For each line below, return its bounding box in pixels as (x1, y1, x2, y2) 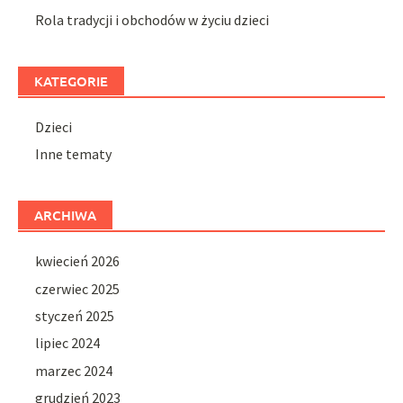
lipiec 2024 (35, 334, 101, 353)
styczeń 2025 (35, 307, 115, 326)
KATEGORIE (34, 71, 108, 90)
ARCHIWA (34, 206, 96, 225)
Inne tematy (35, 145, 112, 164)
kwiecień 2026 (35, 252, 121, 271)
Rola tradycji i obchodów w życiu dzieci (35, 10, 270, 29)
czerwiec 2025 (35, 279, 121, 298)
